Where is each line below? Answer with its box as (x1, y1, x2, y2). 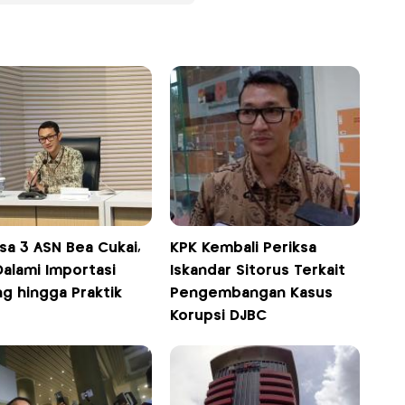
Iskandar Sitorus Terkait (170, 264, 346, 278)
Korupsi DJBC (170, 309, 268, 324)
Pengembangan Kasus (170, 287, 334, 301)
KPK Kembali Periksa (170, 241, 317, 256)
